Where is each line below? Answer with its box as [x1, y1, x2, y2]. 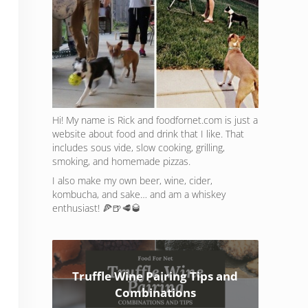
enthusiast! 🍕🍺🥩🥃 [52, 201, 141, 215]
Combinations [114, 285, 196, 301]
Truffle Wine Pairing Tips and [72, 268, 239, 285]
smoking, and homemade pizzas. [52, 155, 190, 168]
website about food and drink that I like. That [52, 127, 244, 141]
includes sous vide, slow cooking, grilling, [52, 141, 225, 155]
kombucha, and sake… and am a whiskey [52, 188, 225, 201]
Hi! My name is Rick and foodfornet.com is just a [52, 113, 258, 127]
